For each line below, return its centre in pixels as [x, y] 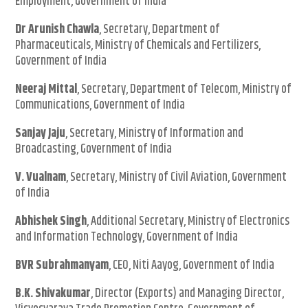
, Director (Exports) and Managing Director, [188, 294]
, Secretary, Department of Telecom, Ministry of [185, 90]
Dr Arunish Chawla [57, 30]
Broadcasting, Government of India [94, 150]
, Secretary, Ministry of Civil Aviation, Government [177, 178]
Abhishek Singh [51, 222]
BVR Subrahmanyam [62, 266]
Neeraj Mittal [46, 90]
